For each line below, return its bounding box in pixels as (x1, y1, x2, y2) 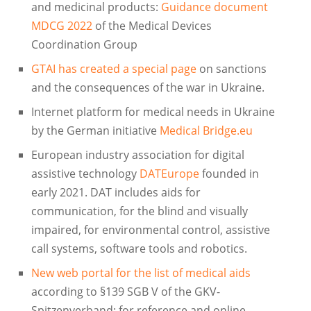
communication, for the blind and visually (31, 203, 248, 219)
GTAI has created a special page (31, 61, 199, 77)
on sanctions (199, 61, 267, 77)
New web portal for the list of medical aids (31, 265, 251, 281)
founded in (199, 166, 259, 182)
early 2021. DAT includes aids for (31, 185, 201, 201)
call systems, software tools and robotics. (31, 241, 247, 257)
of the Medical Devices (94, 18, 212, 34)
